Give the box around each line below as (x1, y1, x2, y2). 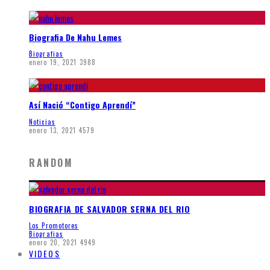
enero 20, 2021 (29, 237, 78, 248)
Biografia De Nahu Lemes (29, 30, 122, 43)
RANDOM (29, 155, 74, 170)
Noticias (29, 116, 55, 127)
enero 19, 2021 (29, 57, 77, 67)
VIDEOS (29, 247, 60, 260)
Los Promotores (29, 221, 79, 231)
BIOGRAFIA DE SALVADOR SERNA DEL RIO (29, 202, 190, 215)
